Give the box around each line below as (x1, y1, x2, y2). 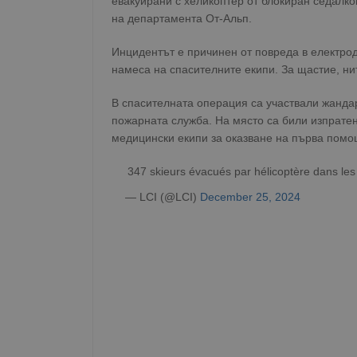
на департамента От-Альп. (112, 12, 252, 25)
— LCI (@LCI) (125, 190, 200, 203)
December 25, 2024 (200, 190, 300, 203)
